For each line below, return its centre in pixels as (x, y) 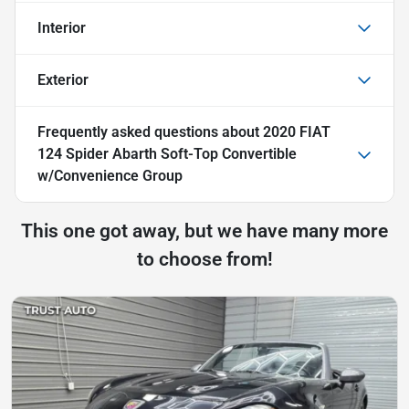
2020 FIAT (297, 131)
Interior (62, 27)
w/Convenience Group (110, 175)
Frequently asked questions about (150, 131)
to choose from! (204, 259)
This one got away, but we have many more (204, 231)
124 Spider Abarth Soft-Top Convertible (167, 153)
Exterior (63, 79)
